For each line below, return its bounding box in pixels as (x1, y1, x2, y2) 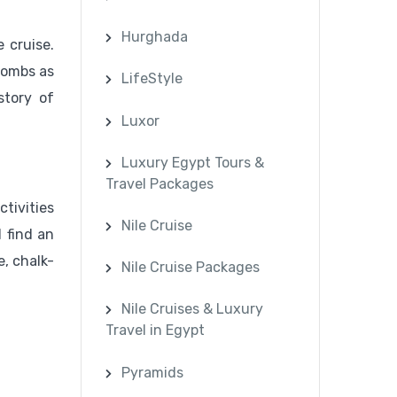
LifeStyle (121, 70, 183, 88)
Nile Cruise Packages (121, 259, 261, 276)
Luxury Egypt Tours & (121, 153, 265, 171)
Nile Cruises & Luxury (121, 300, 264, 318)
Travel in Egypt (105, 322, 206, 339)
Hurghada (121, 28, 189, 46)
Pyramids (121, 363, 184, 381)
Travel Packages (105, 175, 214, 192)
